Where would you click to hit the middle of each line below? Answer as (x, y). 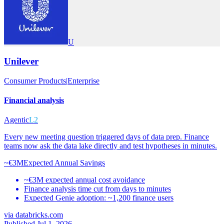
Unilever (21, 61)
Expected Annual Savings (64, 163)
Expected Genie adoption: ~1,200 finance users (99, 198)
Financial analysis (34, 100)
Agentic (16, 120)
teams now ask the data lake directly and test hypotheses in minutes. (110, 146)
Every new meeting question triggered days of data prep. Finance (106, 137)
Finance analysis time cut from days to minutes (97, 189)
